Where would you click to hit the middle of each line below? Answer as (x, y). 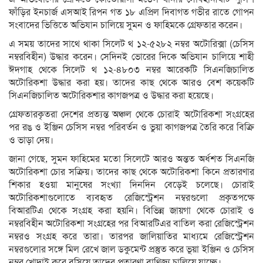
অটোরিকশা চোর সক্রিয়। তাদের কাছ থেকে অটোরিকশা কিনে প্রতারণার (131, 172)
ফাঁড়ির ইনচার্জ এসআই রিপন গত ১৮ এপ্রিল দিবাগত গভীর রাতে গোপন (131, 12)
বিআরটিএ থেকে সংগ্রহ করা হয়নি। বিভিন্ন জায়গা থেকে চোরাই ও (131, 210)
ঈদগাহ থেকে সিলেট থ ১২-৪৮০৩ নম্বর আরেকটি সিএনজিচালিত (131, 70)
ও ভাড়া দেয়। (31, 140)
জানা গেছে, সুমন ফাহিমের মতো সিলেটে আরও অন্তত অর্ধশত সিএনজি (131, 159)
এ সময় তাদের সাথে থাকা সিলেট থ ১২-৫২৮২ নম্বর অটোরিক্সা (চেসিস (131, 44)
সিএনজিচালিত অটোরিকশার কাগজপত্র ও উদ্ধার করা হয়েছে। (111, 95)
